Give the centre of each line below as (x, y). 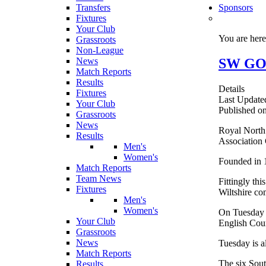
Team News (99, 178)
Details (232, 88)
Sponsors (236, 7)
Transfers (93, 7)
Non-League (100, 50)
